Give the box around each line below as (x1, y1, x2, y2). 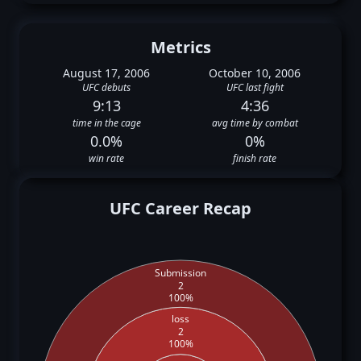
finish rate (233, 151, 276, 165)
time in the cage (72, 116, 141, 130)
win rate (89, 151, 124, 165)
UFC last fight (226, 81, 284, 94)
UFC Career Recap (110, 197, 251, 219)
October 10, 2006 (209, 65, 301, 81)
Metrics (150, 36, 211, 58)
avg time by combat (211, 116, 298, 130)
